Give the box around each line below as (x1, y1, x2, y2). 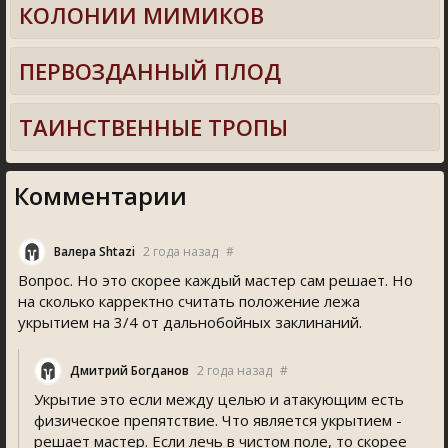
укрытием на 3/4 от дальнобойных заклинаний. (18, 312, 362, 332)
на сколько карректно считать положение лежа (18, 291, 360, 311)
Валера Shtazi (54, 243, 135, 260)
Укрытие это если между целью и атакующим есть (34, 389, 404, 409)
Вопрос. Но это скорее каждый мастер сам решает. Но (18, 270, 413, 290)
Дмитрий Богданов (70, 362, 189, 379)
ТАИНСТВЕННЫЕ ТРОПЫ (19, 112, 288, 142)
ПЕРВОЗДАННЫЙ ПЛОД (19, 56, 281, 86)
